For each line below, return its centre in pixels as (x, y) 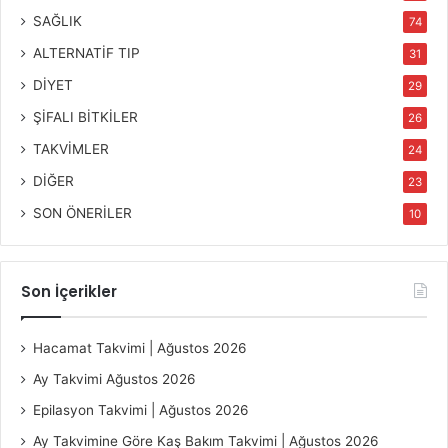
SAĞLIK (57, 20)
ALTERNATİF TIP (86, 52)
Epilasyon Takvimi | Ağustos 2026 (141, 409)
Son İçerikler (69, 291)
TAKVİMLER (71, 148)
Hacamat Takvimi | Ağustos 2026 (140, 347)
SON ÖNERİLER (82, 212)
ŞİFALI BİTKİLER (85, 116)
